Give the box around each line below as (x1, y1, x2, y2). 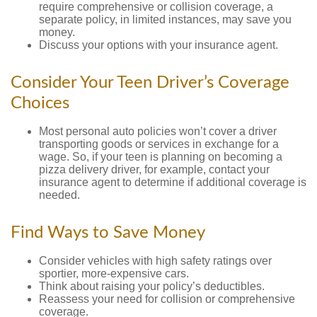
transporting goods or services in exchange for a (39, 138, 279, 150)
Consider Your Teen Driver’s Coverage (11, 74, 289, 91)
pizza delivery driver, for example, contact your (39, 163, 270, 175)
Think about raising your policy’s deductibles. (39, 280, 265, 292)
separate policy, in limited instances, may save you (39, 13, 292, 25)
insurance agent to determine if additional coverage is (39, 176, 306, 188)
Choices (11, 95, 69, 112)
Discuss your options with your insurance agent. (39, 39, 278, 51)
